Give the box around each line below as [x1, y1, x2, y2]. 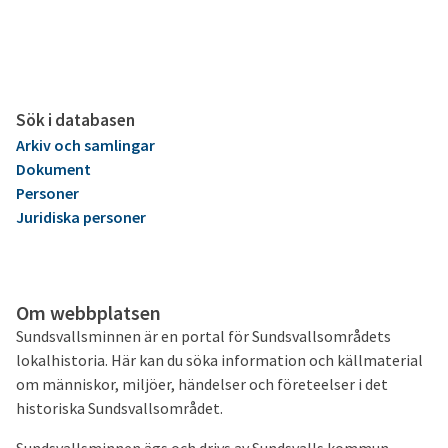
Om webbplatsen [16, 300, 161, 325]
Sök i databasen [16, 108, 135, 131]
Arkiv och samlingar [16, 134, 155, 155]
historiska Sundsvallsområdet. [16, 398, 223, 418]
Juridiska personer [16, 206, 146, 227]
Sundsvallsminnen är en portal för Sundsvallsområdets [16, 326, 391, 346]
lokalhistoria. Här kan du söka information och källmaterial [16, 350, 423, 370]
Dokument [16, 158, 91, 179]
